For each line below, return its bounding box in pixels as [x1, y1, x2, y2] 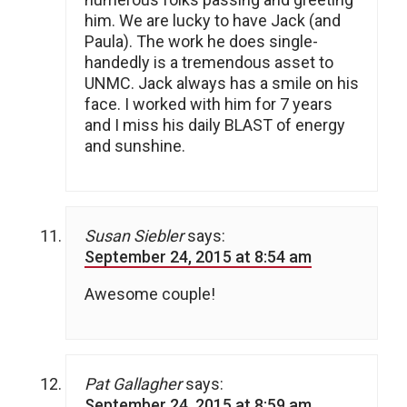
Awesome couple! [84, 284, 215, 304]
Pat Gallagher [84, 374, 182, 394]
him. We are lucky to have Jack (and [84, 11, 341, 31]
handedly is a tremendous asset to [84, 53, 333, 73]
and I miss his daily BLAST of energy [84, 115, 345, 135]
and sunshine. [84, 136, 185, 156]
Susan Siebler [84, 226, 184, 246]
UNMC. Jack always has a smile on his [84, 74, 359, 94]
